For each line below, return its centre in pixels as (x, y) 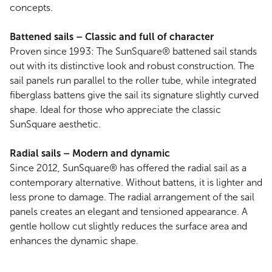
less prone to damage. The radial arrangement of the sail (132, 197)
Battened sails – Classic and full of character (112, 37)
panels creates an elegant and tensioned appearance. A (129, 212)
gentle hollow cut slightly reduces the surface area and (128, 226)
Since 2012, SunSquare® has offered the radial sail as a (128, 168)
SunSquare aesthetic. (55, 124)
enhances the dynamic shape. (74, 241)
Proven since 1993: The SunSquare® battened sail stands (133, 52)
